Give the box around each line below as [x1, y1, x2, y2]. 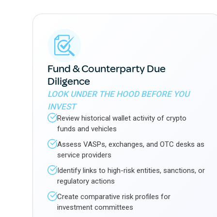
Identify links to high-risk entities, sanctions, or [57, 166, 205, 175]
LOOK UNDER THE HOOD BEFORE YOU [47, 89, 190, 99]
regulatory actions [57, 177, 115, 186]
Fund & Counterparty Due [47, 62, 166, 76]
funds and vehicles [57, 124, 117, 133]
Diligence [47, 75, 91, 88]
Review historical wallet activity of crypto [57, 114, 187, 123]
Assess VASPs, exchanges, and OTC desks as [57, 140, 205, 149]
